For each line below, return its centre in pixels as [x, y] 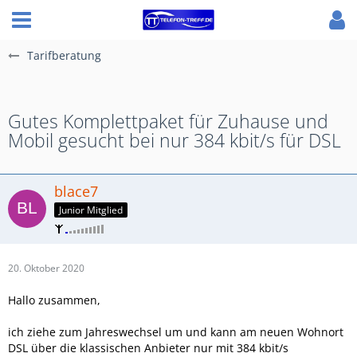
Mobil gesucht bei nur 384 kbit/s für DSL [175, 140]
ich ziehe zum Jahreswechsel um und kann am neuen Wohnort [176, 331]
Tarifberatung [64, 55]
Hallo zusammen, [54, 300]
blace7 [76, 191]
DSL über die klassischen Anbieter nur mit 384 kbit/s [148, 347]
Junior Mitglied [91, 210]
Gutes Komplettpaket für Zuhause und [168, 121]
